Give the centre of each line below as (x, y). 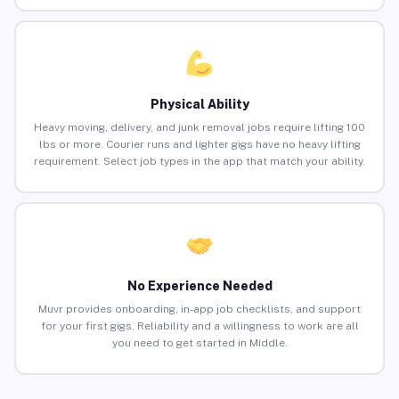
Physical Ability (199, 105)
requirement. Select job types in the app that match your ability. (199, 162)
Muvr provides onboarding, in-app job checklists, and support (199, 309)
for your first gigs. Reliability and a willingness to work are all (199, 326)
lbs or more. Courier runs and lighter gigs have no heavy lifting (199, 145)
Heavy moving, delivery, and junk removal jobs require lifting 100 (199, 128)
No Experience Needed (199, 286)
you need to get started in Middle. (199, 343)
